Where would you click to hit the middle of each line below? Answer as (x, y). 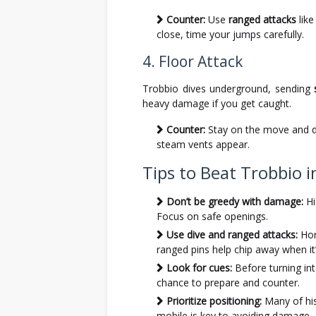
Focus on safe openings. (212, 216)
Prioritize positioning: (214, 301)
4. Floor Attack (193, 61)
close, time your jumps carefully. (230, 34)
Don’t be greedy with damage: (235, 201)
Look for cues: (199, 268)
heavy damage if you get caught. (217, 103)
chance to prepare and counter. (228, 282)
